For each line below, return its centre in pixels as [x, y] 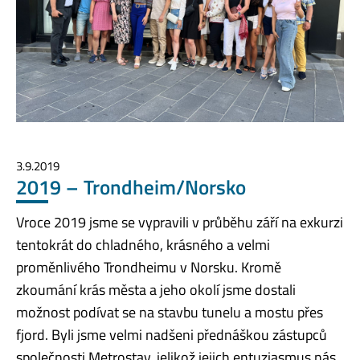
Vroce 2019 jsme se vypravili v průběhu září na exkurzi [180, 222]
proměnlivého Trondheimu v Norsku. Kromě [149, 267]
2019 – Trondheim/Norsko [131, 187]
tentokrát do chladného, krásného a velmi [143, 244]
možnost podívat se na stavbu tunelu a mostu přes [170, 312]
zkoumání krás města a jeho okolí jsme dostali [156, 289]
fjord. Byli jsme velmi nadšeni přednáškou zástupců [172, 334]
